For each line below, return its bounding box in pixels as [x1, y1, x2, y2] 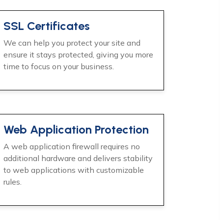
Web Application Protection [3, 122, 149, 137]
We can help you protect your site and [3, 38, 140, 48]
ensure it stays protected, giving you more [3, 50, 153, 59]
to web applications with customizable [3, 165, 144, 175]
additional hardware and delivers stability [3, 153, 153, 163]
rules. [3, 177, 22, 187]
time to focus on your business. [3, 61, 114, 71]
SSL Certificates [3, 19, 90, 33]
